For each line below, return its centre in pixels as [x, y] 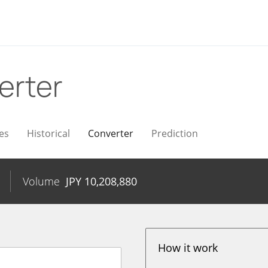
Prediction [175, 133]
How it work [188, 248]
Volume [41, 181]
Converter [111, 133]
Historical [48, 133]
